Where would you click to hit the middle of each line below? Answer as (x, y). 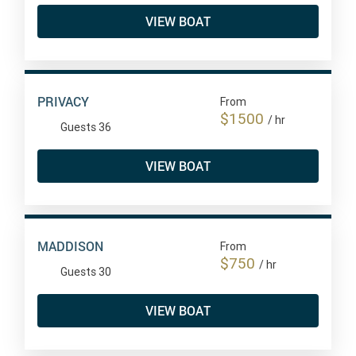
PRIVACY (63, 101)
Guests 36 (85, 127)
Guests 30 (85, 271)
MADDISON (70, 246)
